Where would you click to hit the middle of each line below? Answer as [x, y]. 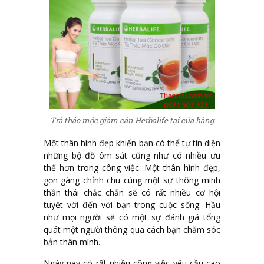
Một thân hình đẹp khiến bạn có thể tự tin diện [132, 143]
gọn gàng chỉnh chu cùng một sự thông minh [132, 180]
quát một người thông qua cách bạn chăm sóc [132, 229]
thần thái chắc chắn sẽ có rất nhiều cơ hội [132, 192]
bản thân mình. [72, 242]
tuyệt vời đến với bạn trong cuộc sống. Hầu [132, 204]
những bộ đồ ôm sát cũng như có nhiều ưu [132, 155]
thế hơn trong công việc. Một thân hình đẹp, [132, 167]
